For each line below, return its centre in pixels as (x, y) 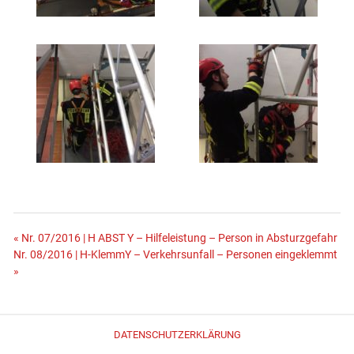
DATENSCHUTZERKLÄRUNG (177, 334)
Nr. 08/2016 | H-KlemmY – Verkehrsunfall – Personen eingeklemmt (176, 255)
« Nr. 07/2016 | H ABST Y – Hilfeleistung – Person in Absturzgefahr (176, 239)
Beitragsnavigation (106, 245)
